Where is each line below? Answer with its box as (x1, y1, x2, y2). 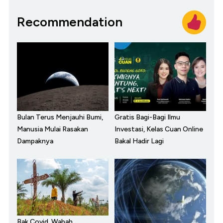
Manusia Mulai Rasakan (17, 124, 88, 133)
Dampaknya (17, 136, 53, 145)
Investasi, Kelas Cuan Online (114, 124, 203, 133)
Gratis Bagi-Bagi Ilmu (114, 112, 180, 121)
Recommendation (17, 14, 122, 30)
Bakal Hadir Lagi (114, 136, 164, 145)
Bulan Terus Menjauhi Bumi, (17, 112, 103, 121)
